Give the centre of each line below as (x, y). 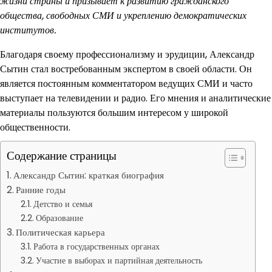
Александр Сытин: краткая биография (89, 175)
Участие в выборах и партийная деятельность (119, 260)
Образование (59, 218)
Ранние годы (41, 190)
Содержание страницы (62, 156)
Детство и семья (63, 204)
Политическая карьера (61, 232)
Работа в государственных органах (96, 246)
